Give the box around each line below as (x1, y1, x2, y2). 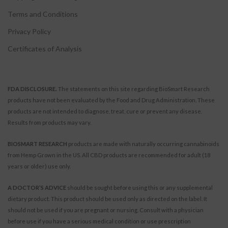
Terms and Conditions (8, 9, 78, 18)
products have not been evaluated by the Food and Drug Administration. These (8, 96, 215, 103)
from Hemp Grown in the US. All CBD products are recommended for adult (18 (8, 151, 210, 158)
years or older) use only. (8, 162, 71, 169)
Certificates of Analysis (8, 44, 82, 53)
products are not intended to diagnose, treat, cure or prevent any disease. (8, 107, 202, 115)
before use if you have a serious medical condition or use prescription (8, 217, 191, 224)
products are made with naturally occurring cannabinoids (67, 140, 219, 147)
